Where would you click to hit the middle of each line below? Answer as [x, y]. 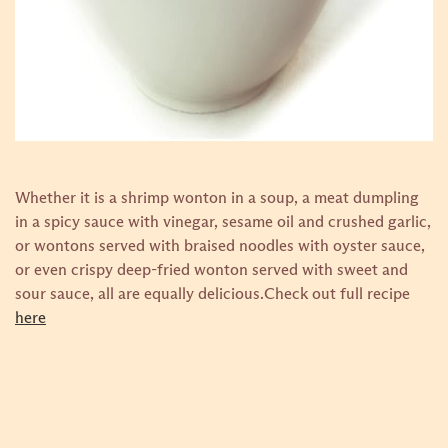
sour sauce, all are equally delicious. [139, 294]
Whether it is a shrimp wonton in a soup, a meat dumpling [217, 198]
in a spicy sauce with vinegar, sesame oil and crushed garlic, [223, 222]
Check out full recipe [337, 294]
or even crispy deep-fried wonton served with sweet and [211, 270]
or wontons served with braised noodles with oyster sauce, [220, 246]
